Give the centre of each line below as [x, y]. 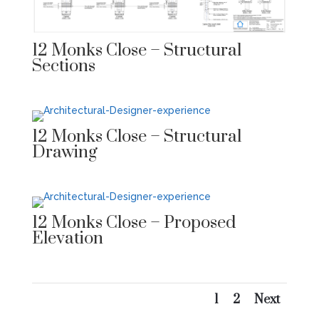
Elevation [67, 238]
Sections [63, 66]
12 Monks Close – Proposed [134, 223]
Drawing [64, 152]
